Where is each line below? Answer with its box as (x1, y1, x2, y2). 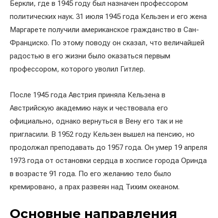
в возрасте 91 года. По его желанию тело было (10, 169, 171, 178)
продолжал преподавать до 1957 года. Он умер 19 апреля (10, 143, 207, 152)
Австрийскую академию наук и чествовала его (10, 103, 168, 112)
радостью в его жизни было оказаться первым (10, 51, 170, 60)
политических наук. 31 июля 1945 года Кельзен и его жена (10, 12, 207, 21)
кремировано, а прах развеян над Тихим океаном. (10, 182, 180, 191)
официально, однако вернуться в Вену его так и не (10, 116, 183, 126)
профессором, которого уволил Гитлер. (10, 64, 145, 73)
